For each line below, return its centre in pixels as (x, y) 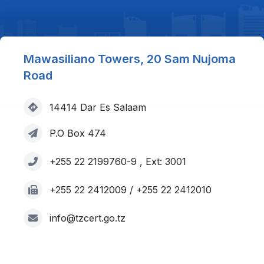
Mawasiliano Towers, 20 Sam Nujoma (130, 59)
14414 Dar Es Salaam (98, 107)
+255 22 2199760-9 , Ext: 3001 (118, 161)
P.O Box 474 (78, 133)
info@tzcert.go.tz (88, 218)
